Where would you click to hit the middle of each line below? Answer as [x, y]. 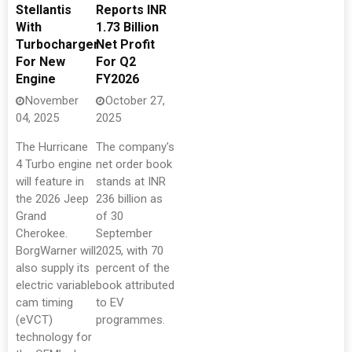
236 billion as [129, 199]
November [52, 101]
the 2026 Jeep [52, 199]
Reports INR [131, 10]
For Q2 [116, 62]
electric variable [56, 285]
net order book [134, 164]
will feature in [50, 181]
